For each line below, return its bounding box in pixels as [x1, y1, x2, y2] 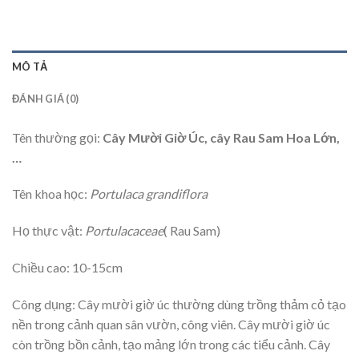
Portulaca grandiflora [90, 186, 208, 202]
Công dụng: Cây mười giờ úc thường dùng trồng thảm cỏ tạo [12, 296, 346, 312]
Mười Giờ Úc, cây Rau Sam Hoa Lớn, [128, 129, 340, 145]
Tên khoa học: [12, 186, 90, 202]
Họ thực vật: [12, 223, 85, 239]
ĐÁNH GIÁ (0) [12, 91, 79, 105]
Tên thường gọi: [12, 129, 103, 145]
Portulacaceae [85, 223, 163, 239]
